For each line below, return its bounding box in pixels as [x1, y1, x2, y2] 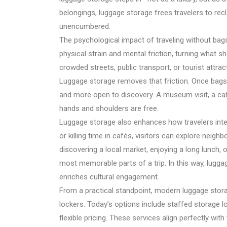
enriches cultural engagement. [59, 172, 159, 181]
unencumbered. [59, 22, 110, 31]
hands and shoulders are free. [59, 104, 159, 113]
